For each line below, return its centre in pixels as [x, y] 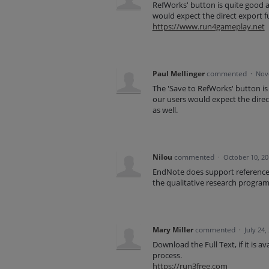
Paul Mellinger [178, 74]
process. [167, 255]
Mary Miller [173, 230]
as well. [165, 110]
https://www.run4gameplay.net [208, 27]
